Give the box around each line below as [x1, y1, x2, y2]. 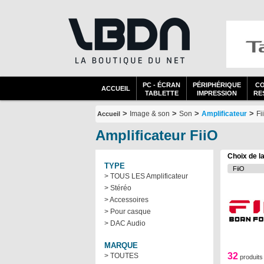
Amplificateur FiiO [95, 127, 218, 143]
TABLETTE [144, 90, 179, 97]
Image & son [130, 110, 170, 118]
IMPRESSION [197, 90, 237, 97]
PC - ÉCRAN [143, 81, 180, 88]
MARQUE [104, 241, 138, 250]
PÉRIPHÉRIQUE [193, 81, 241, 88]
